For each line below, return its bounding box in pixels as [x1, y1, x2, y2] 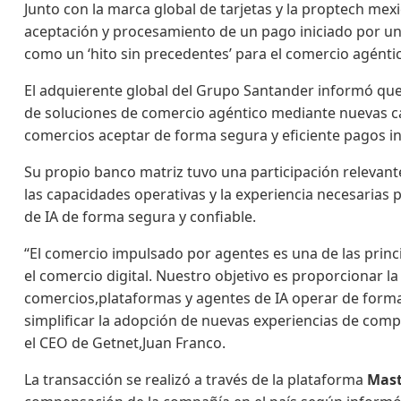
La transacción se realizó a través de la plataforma [24, 370, 368, 389]
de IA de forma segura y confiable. [24, 207, 257, 226]
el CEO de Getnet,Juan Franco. [24, 333, 226, 353]
